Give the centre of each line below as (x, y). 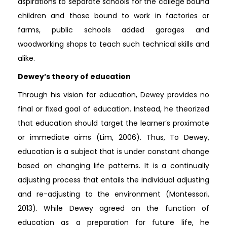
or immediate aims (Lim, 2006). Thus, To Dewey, (113, 137)
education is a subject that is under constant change (113, 151)
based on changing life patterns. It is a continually (113, 165)
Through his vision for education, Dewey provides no (113, 94)
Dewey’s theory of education (74, 76)
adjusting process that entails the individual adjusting (113, 180)
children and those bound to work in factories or (113, 15)
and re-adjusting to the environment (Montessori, (113, 194)
